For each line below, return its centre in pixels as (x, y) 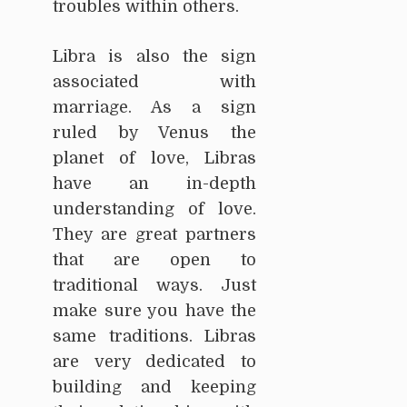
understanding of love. (154, 208)
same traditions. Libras (154, 336)
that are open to (154, 259)
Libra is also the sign (154, 56)
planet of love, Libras (154, 158)
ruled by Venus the (154, 132)
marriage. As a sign (154, 107)
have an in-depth (154, 183)
